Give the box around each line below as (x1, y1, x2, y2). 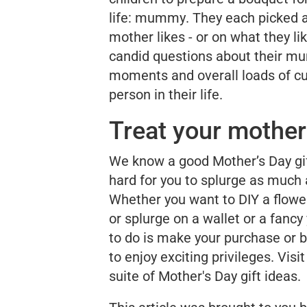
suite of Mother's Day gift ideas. (109, 268, 301, 285)
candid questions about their (109, 48, 286, 65)
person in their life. (109, 86, 223, 103)
